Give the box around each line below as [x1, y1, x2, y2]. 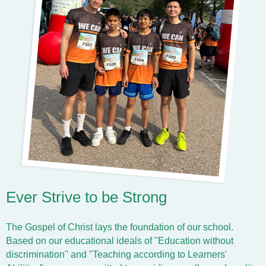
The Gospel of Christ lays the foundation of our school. [6, 222, 233, 233]
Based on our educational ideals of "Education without [6, 236, 233, 246]
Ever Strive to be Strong [6, 188, 167, 207]
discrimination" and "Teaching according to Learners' [6, 249, 227, 260]
